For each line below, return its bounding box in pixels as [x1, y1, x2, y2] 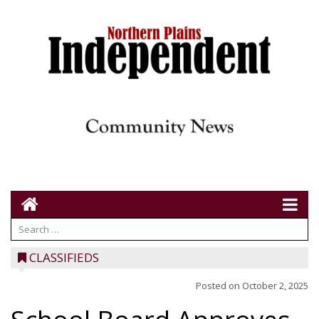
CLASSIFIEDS [29, 249, 99, 266]
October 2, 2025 [242, 279, 308, 292]
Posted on [196, 279, 242, 292]
